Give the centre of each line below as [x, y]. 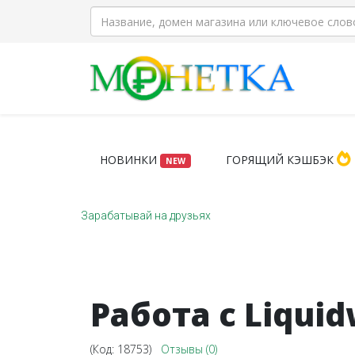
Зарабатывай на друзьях [146, 216]
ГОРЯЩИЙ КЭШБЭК [281, 160]
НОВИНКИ [130, 160]
